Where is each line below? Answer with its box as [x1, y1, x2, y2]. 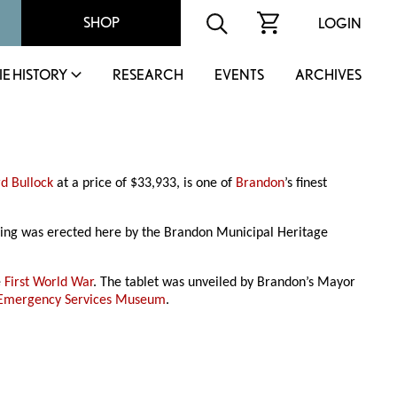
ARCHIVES [295, 66, 362, 83]
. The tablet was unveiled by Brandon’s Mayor [93, 276, 356, 291]
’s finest [284, 176, 328, 191]
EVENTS [214, 66, 264, 83]
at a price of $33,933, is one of [53, 176, 237, 191]
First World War [4, 276, 94, 291]
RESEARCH [113, 66, 183, 83]
